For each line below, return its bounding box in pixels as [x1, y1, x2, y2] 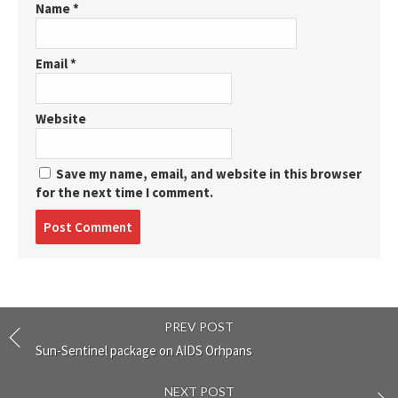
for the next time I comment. [36, 183, 213, 201]
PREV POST [164, 318, 234, 334]
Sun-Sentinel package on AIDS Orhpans [36, 341, 252, 359]
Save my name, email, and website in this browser [56, 164, 362, 182]
